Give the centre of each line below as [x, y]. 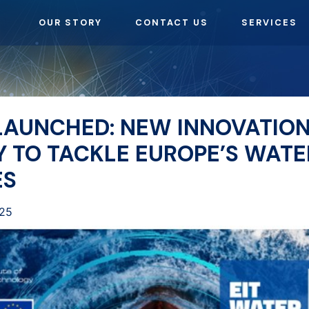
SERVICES [270, 23]
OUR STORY [71, 23]
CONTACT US [172, 23]
